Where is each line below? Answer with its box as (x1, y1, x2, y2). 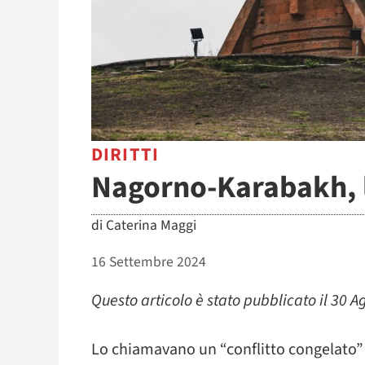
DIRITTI (91, 142, 159, 169)
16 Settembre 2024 (91, 252, 206, 273)
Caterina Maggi (106, 215, 196, 236)
